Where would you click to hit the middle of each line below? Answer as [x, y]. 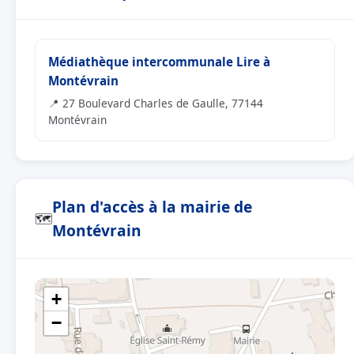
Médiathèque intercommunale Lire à [159, 62]
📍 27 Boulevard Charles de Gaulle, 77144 [156, 103]
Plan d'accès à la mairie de [152, 207]
